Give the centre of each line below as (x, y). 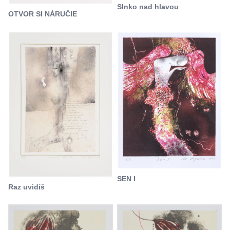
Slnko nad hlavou (148, 6)
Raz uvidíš (26, 187)
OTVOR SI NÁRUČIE (43, 14)
